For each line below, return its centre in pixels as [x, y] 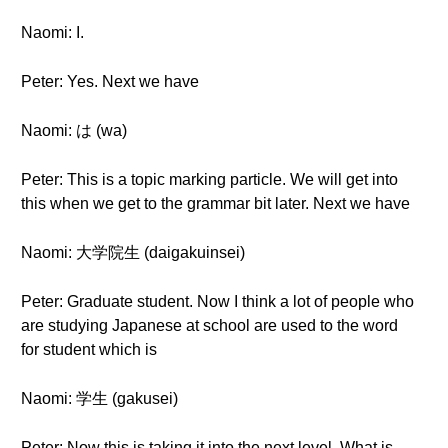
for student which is [89, 349]
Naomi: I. [52, 32]
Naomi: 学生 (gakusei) [99, 398]
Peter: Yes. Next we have [110, 81]
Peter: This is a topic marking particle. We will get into [209, 179]
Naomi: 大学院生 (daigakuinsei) [133, 252]
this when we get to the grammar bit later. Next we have [215, 203]
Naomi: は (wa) [74, 130]
